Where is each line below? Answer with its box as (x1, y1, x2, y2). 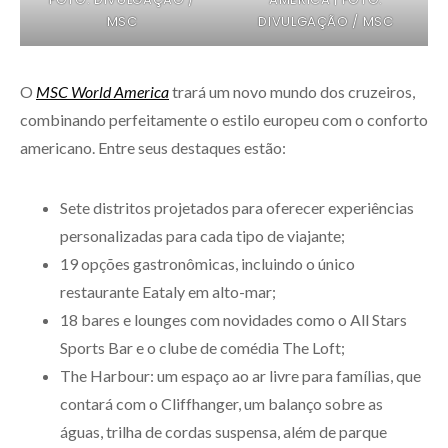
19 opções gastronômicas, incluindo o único (60, 253, 355, 273)
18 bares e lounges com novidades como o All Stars (60, 309, 407, 329)
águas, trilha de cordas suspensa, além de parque (60, 421, 387, 441)
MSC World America (36, 81, 169, 101)
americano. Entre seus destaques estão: (20, 137, 286, 157)
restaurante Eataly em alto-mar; (60, 281, 276, 301)
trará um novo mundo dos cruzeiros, (169, 81, 415, 101)
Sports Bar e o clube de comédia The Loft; (60, 337, 345, 357)
